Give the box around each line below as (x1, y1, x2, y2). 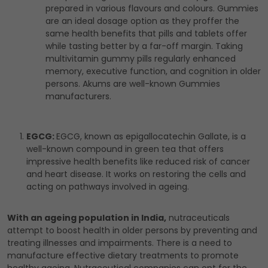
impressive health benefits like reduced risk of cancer (26, 156, 250, 168)
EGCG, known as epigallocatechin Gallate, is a (56, 130, 246, 143)
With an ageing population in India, (7, 212, 166, 224)
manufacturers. (45, 90, 111, 103)
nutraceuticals (166, 212, 230, 224)
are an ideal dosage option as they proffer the (45, 15, 239, 28)
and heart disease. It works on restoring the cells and (26, 168, 246, 181)
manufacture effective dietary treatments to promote (7, 249, 239, 262)
